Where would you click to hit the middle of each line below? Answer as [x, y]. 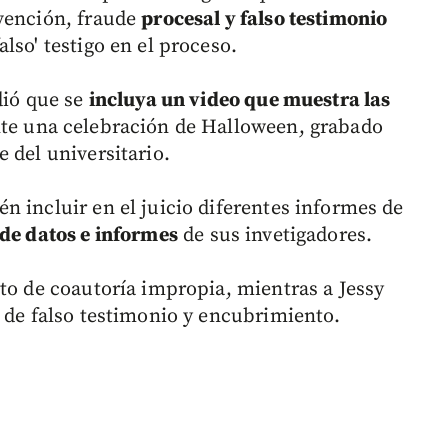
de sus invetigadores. [275, 236]
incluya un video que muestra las [239, 101]
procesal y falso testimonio [264, 20]
